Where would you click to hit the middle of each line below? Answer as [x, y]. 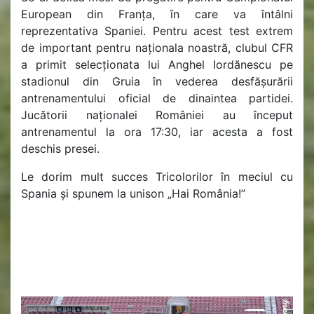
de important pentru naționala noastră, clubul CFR [157, 48]
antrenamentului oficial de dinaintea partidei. [157, 98]
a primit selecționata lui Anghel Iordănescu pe [157, 65]
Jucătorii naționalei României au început [157, 115]
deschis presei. [60, 149]
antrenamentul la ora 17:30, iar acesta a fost [157, 132]
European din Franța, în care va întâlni [157, 14]
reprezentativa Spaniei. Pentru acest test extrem [157, 31]
